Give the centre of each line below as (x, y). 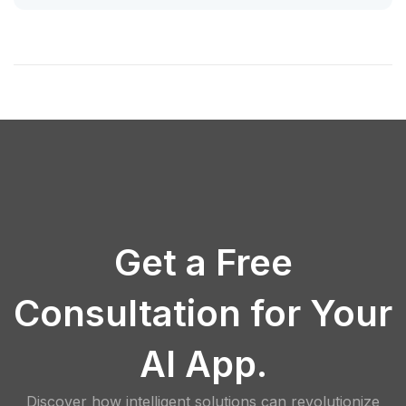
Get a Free (203, 263)
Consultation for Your (203, 314)
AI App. (203, 364)
